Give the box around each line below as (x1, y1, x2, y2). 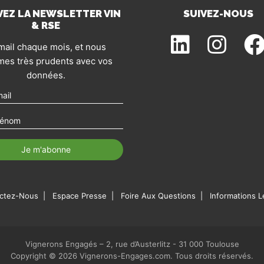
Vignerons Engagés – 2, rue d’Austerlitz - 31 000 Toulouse (25, 239, 239, 249)
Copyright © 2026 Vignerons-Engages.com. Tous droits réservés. (11, 251, 253, 260)
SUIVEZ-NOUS (183, 8, 253, 19)
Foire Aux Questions (121, 191, 196, 200)
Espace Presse (52, 191, 107, 200)
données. (26, 70, 65, 81)
